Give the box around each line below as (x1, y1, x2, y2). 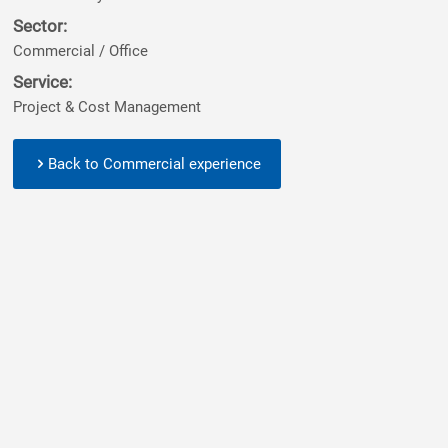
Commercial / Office (12, 42, 148, 60)
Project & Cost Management (12, 98, 201, 116)
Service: (12, 72, 72, 92)
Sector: (12, 16, 67, 36)
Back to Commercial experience (47, 155, 261, 173)
